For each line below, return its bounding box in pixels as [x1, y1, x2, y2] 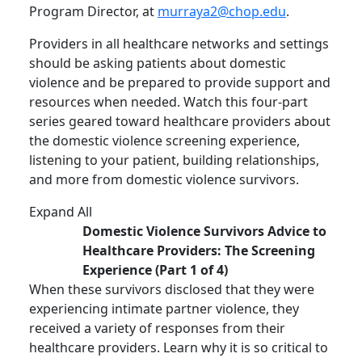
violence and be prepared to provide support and [29, 74, 330, 91]
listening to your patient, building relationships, [29, 151, 319, 169]
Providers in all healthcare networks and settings [29, 35, 329, 53]
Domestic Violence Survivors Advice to [82, 222, 327, 240]
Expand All [29, 203, 92, 221]
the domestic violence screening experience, [29, 132, 300, 149]
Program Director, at [29, 2, 158, 20]
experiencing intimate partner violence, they [29, 300, 299, 318]
